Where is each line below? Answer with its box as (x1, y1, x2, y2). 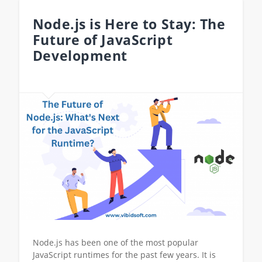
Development (32, 46, 128, 65)
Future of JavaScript (32, 30, 173, 49)
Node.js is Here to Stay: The (32, 15, 226, 33)
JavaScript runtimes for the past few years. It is (32, 249, 216, 261)
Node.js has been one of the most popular (32, 237, 198, 249)
